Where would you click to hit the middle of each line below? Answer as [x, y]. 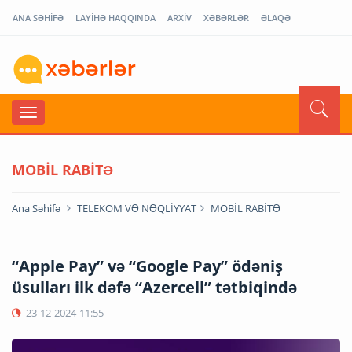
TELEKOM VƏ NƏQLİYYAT [137, 208]
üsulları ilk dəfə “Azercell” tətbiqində [154, 287]
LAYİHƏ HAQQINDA [115, 18]
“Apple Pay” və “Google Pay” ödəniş [147, 266]
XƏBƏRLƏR [226, 18]
